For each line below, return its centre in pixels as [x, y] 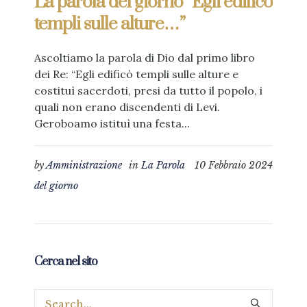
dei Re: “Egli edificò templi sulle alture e [136, 74]
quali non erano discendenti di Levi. [127, 107]
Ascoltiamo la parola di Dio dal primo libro [145, 58]
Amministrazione [84, 165]
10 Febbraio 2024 [234, 165]
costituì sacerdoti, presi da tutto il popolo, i [148, 91]
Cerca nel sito [66, 262]
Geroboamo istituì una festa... [112, 124]
